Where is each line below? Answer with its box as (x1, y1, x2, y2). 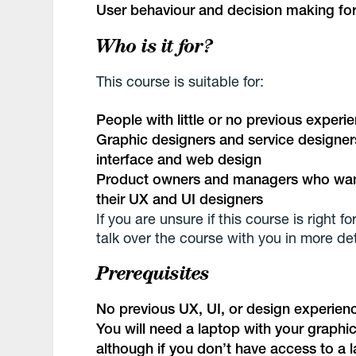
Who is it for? (96, 34, 212, 58)
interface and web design (96, 150, 262, 168)
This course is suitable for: (96, 72, 265, 90)
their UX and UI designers (96, 190, 264, 207)
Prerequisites (96, 261, 210, 284)
